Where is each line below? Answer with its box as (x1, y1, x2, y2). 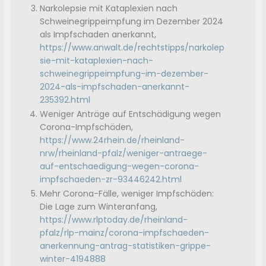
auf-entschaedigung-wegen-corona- (40, 160, 199, 173)
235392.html (40, 94, 91, 106)
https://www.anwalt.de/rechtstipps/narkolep (40, 42, 225, 54)
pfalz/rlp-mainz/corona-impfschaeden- (40, 227, 210, 239)
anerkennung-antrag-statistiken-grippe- (40, 240, 211, 252)
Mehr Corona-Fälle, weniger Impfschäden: (40, 188, 214, 200)
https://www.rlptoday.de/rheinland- (40, 214, 188, 226)
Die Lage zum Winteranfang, (40, 201, 158, 213)
